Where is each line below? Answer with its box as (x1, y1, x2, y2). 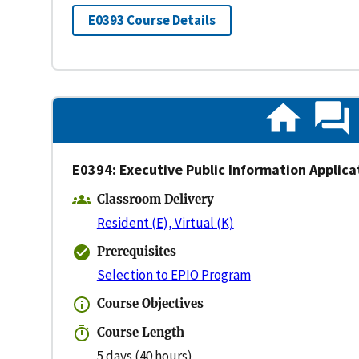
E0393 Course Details (87, 11, 216, 30)
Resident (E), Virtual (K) (96, 213, 234, 232)
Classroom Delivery (96, 192, 214, 207)
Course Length (96, 325, 184, 341)
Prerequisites (96, 244, 176, 259)
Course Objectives (96, 296, 204, 312)
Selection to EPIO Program (96, 265, 251, 284)
